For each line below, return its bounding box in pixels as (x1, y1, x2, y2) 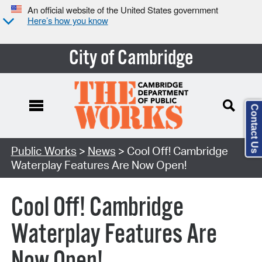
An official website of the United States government (27, 4, 218, 16)
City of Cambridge (68, 45, 194, 71)
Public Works (11, 143, 77, 158)
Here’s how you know (27, 14, 108, 27)
